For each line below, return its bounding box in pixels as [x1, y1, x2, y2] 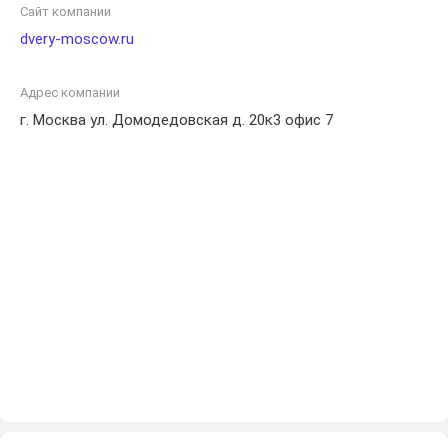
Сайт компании [20, 4, 111, 19]
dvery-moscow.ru [20, 30, 134, 48]
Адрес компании [20, 85, 120, 100]
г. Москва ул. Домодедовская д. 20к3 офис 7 [20, 111, 333, 129]
